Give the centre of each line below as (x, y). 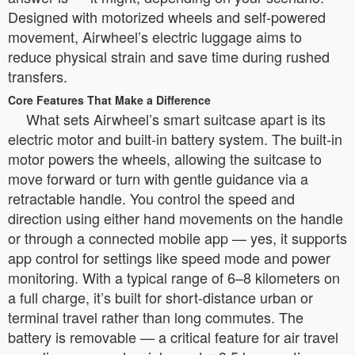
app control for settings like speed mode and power (169, 258)
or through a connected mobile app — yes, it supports (177, 238)
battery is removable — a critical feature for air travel (173, 337)
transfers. (38, 76)
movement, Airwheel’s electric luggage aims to (155, 36)
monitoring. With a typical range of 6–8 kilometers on (174, 277)
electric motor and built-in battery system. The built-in (175, 139)
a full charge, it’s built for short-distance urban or (160, 297)
